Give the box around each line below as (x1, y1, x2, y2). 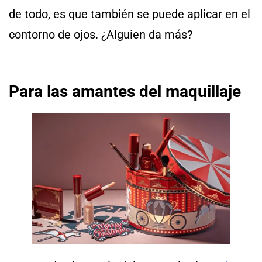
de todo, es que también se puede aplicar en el (9, 7, 250, 22)
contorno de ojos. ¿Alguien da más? (9, 27, 192, 42)
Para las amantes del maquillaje (9, 81, 241, 101)
